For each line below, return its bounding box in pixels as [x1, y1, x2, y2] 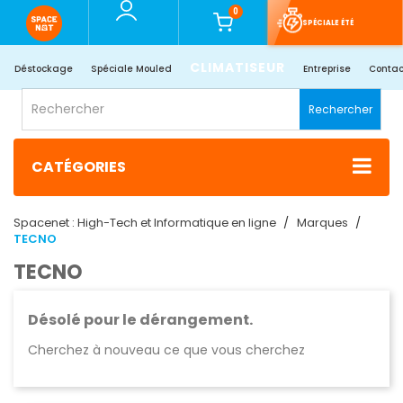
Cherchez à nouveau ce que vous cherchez [28, 341, 305, 360]
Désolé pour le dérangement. [28, 309, 253, 331]
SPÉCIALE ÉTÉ [301, 17, 354, 28]
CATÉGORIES [31, 157, 126, 178]
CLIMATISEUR [189, 58, 285, 76]
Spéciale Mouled [90, 62, 172, 76]
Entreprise [302, 62, 351, 76]
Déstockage [13, 62, 73, 76]
